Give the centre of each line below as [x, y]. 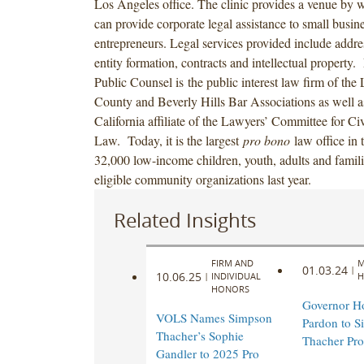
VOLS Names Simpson [214, 318]
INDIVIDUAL [236, 276]
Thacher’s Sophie [199, 336]
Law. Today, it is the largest [168, 140]
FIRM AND [232, 263]
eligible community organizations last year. [202, 179]
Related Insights [184, 220]
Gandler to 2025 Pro [207, 354]
